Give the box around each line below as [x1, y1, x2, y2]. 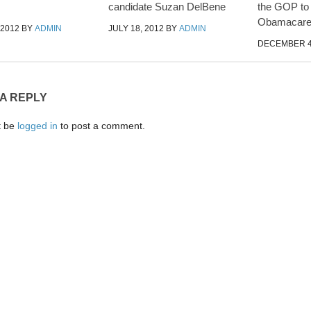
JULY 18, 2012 [108, 24, 165, 34]
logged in [17, 120, 58, 132]
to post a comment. [58, 120, 145, 132]
